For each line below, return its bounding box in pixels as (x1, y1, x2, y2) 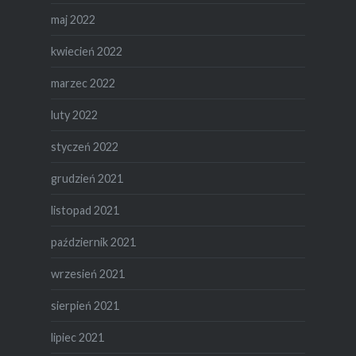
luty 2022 (50, 107, 98, 122)
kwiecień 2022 (50, 44, 122, 58)
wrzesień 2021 (50, 266, 125, 281)
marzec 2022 (50, 75, 115, 90)
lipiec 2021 (50, 330, 104, 344)
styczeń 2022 (50, 139, 118, 153)
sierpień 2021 (50, 298, 119, 312)
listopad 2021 (50, 203, 119, 217)
